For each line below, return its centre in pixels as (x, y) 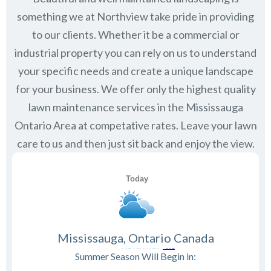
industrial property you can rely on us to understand (135, 53)
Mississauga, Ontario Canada (135, 238)
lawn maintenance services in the (107, 107)
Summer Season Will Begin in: (135, 256)
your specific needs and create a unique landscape (135, 71)
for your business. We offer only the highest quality (135, 89)
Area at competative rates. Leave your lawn (154, 126)
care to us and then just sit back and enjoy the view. (135, 144)
